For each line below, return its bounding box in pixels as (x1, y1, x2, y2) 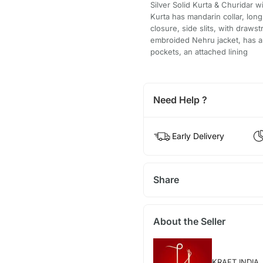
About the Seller (153, 215, 225, 228)
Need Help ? (153, 94, 207, 106)
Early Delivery (171, 131, 224, 141)
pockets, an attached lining (150, 47, 248, 57)
